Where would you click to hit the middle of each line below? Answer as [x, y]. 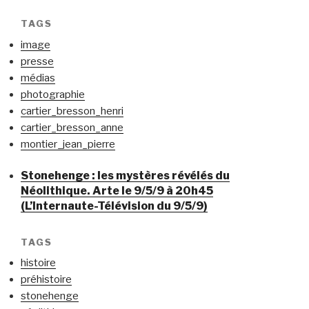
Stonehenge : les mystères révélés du [125, 176]
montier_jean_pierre [68, 144]
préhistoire [46, 280]
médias [38, 78]
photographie [53, 94]
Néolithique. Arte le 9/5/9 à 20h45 [117, 191]
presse [37, 61]
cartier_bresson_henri [72, 111]
